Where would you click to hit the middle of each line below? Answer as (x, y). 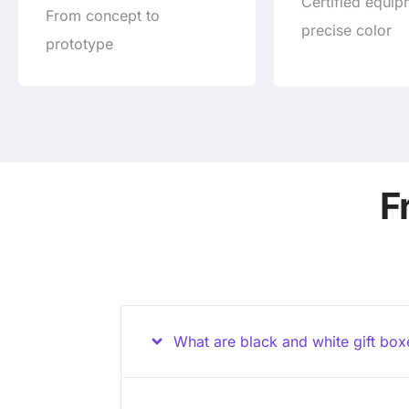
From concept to (103, 16)
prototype (79, 44)
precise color (346, 31)
